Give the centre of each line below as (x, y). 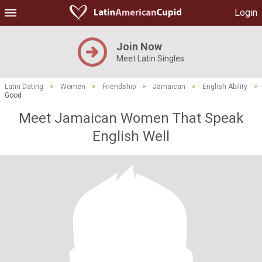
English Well (131, 136)
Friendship (119, 87)
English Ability (225, 87)
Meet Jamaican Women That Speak (131, 118)
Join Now (139, 46)
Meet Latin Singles (150, 58)
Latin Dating (24, 87)
